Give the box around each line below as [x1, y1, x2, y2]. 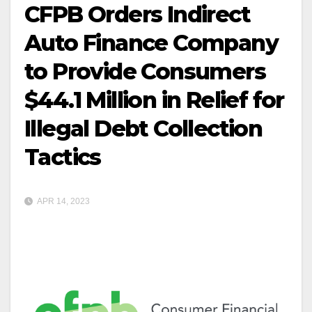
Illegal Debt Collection [24, 114, 263, 142]
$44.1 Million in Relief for [24, 86, 284, 114]
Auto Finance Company [24, 29, 278, 56]
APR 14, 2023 [36, 196, 90, 207]
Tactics [24, 143, 101, 171]
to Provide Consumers [24, 57, 265, 85]
